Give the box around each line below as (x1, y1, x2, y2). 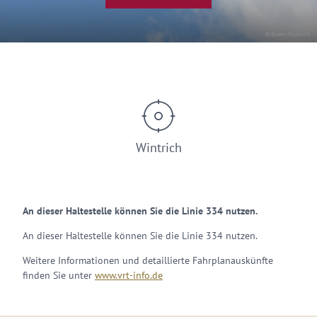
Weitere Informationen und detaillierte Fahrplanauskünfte (23, 254, 273, 267)
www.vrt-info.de (95, 269, 163, 282)
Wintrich (135, 139, 182, 156)
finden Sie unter (23, 269, 95, 282)
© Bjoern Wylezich (265, 30, 310, 38)
